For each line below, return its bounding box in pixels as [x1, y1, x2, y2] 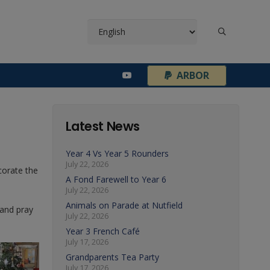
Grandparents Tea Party [65, 251, 159, 263]
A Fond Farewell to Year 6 [65, 174, 166, 185]
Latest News [65, 118, 140, 135]
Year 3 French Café [65, 225, 140, 237]
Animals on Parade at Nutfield [65, 199, 183, 211]
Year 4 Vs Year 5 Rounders [65, 148, 169, 159]
